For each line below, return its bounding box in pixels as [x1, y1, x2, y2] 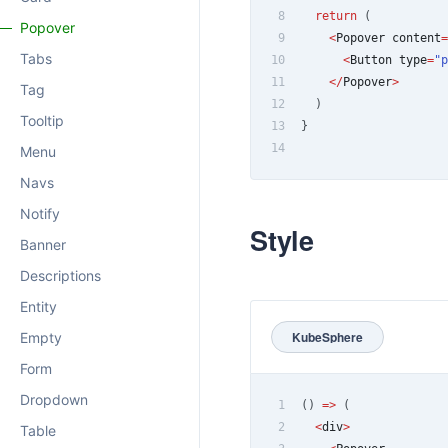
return [315, 8, 357, 23]
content [385, 30, 441, 45]
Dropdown [20, 391, 88, 408]
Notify [20, 205, 60, 222]
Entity [20, 298, 57, 315]
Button [350, 52, 392, 67]
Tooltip [20, 112, 64, 129]
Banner [20, 236, 66, 253]
